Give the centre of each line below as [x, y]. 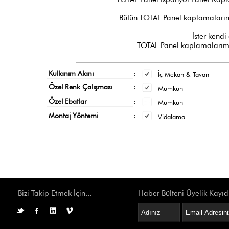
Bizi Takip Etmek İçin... [55, 193]
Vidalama [171, 116]
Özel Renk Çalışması [80, 87]
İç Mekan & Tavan [183, 74]
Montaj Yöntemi [73, 115]
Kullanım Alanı [71, 73]
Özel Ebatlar [67, 101]
